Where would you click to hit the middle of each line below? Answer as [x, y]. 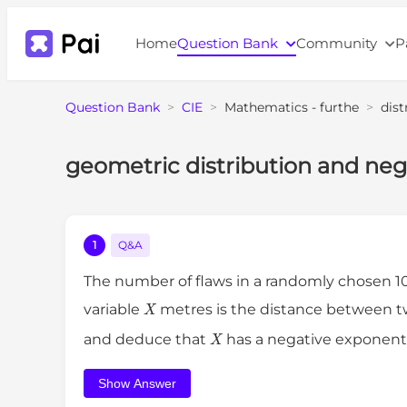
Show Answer [137, 384]
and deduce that [147, 340]
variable [114, 310]
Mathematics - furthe [292, 107]
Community [338, 43]
